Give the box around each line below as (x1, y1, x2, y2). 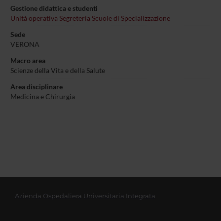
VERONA (10, 40, 39, 49)
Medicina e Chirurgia (10, 92, 75, 101)
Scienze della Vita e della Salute (10, 66, 105, 75)
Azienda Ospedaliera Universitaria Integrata (15, 192, 155, 200)
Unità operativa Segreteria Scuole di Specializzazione (10, 14, 170, 23)
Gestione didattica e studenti (10, 4, 98, 13)
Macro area (10, 56, 45, 65)
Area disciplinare (10, 82, 63, 91)
